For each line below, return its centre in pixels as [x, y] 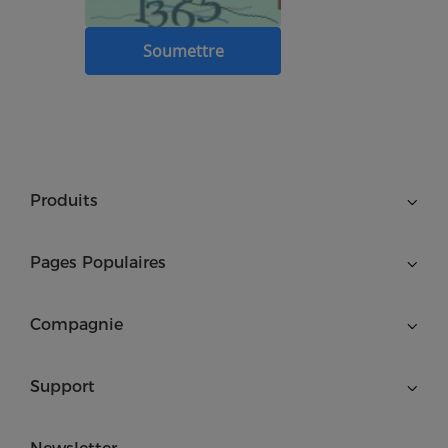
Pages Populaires [98, 262]
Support [62, 386]
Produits [64, 200]
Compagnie [76, 324]
